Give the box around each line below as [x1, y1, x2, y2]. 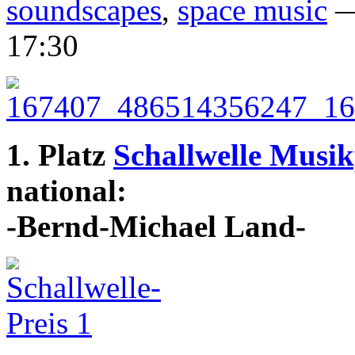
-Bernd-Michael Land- [6, 209, 306, 244]
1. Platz [6, 138, 113, 173]
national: [6, 174, 127, 208]
